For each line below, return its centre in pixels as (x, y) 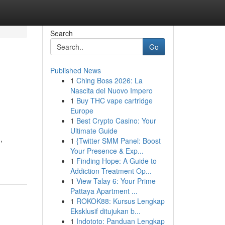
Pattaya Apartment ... (104, 191)
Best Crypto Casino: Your (116, 121)
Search (61, 33)
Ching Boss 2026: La (109, 80)
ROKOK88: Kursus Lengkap (120, 201)
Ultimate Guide (94, 131)
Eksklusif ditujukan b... (105, 211)
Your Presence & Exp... (107, 151)
